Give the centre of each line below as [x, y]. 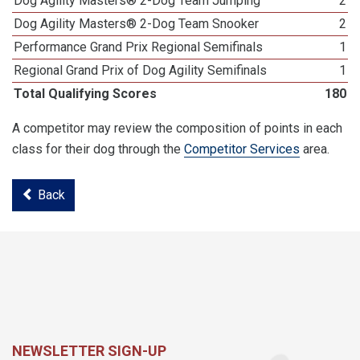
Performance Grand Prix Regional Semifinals [139, 47]
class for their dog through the [98, 149]
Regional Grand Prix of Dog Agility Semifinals [141, 70]
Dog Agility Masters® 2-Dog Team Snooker [137, 24]
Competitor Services [242, 149]
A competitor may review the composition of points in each [177, 128]
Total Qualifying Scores [86, 94]
